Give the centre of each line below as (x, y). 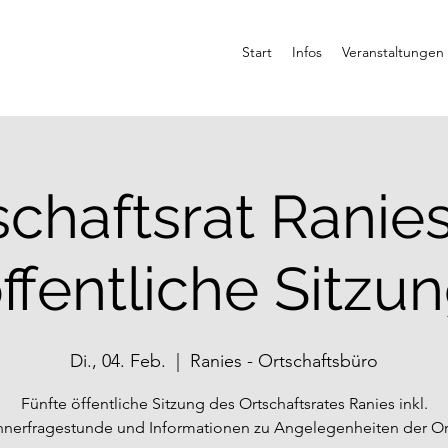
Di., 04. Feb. (118, 361)
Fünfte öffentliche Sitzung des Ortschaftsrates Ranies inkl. (224, 403)
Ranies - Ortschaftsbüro (284, 361)
